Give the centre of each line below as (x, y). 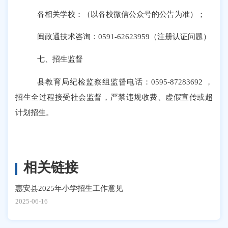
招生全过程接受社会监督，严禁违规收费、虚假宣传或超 (114, 97)
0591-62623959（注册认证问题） (155, 37)
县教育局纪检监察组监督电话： (94, 81)
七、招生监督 (60, 59)
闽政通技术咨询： (68, 37)
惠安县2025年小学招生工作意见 (69, 188)
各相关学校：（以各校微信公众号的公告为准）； (121, 14)
